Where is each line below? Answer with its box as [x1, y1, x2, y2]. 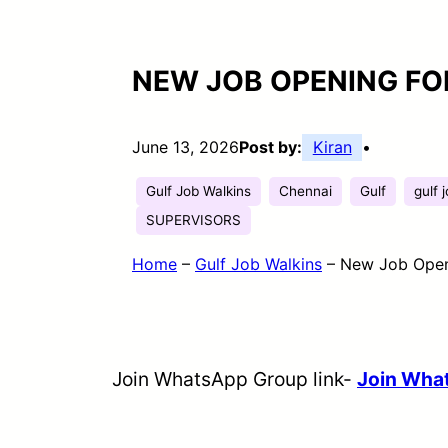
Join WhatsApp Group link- [112, 366, 357, 391]
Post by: [239, 136, 302, 157]
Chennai [279, 182, 332, 199]
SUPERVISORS [146, 211, 241, 228]
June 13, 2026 [132, 136, 239, 157]
